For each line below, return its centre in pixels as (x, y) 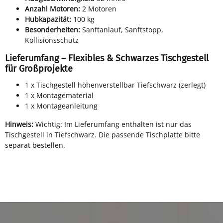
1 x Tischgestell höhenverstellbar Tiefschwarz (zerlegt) (115, 85)
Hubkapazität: (48, 19)
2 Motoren (98, 8)
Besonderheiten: (53, 29)
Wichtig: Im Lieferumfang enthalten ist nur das (112, 124)
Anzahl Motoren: (53, 8)
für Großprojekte (39, 68)
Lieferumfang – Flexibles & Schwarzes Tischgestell (107, 58)
